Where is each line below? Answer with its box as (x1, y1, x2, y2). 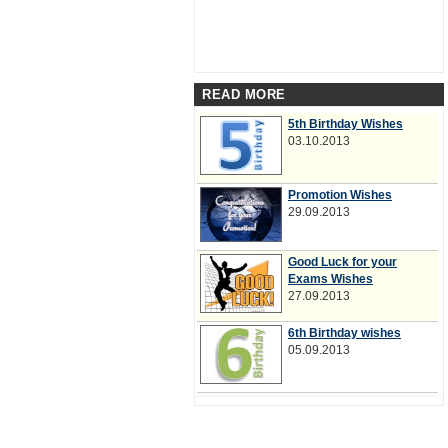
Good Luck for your (288, 255, 397, 269)
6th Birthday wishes (288, 326, 401, 340)
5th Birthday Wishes (288, 117, 403, 131)
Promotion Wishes (288, 188, 392, 202)
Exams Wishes (288, 272, 373, 286)
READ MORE (202, 87, 286, 102)
